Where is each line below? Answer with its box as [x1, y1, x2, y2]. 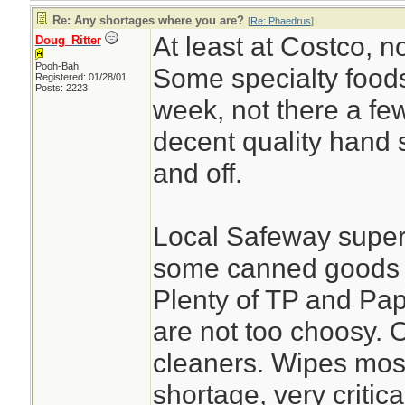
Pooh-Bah [34, 61, 79, 71]
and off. [152, 157, 242, 188]
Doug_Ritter [34, 33, 101, 47]
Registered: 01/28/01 [34, 71, 127, 82]
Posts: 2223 [34, 82, 88, 93]
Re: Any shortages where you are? [52, 14, 244, 27]
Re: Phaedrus [250, 15, 311, 26]
